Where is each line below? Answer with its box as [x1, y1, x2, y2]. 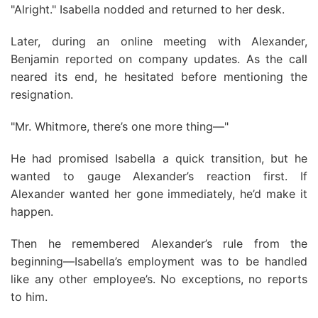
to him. [11, 290, 48, 304]
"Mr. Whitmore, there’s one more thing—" [11, 119, 229, 133]
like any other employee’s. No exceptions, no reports [11, 272, 307, 286]
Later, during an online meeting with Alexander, [11, 34, 307, 48]
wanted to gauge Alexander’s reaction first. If [11, 169, 307, 183]
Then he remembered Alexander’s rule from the [11, 236, 307, 251]
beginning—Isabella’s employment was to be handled [11, 254, 307, 268]
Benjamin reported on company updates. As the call [11, 52, 307, 66]
